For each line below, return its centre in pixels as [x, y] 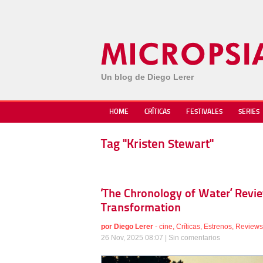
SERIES [249, 112]
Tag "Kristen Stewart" [157, 145]
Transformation [141, 208]
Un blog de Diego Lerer [147, 77]
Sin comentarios [194, 238]
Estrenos [218, 227]
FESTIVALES [204, 112]
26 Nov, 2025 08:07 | [135, 238]
